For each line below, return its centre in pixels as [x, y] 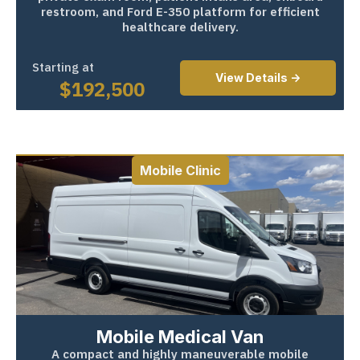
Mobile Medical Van [180, 336]
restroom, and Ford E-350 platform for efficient [180, 11]
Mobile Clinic [180, 170]
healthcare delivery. [180, 27]
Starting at [63, 67]
